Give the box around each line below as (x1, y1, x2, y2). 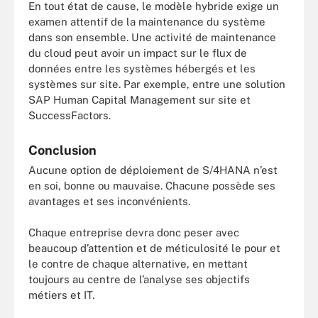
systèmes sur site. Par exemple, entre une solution (28, 77, 285, 90)
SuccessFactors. (28, 109, 111, 121)
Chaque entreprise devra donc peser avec (28, 226, 239, 239)
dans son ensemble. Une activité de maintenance (28, 31, 276, 43)
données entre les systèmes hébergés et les (28, 62, 256, 75)
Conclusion (28, 142, 97, 158)
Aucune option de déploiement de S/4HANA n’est (28, 163, 278, 176)
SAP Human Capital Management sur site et (28, 93, 251, 106)
